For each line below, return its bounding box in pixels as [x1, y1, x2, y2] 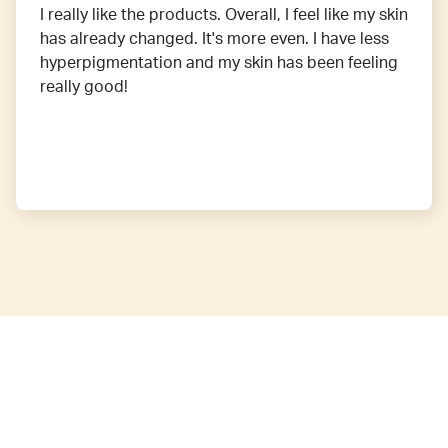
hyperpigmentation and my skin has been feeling [40, 55, 398, 72]
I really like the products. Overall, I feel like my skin [40, 7, 408, 24]
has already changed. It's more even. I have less [40, 31, 389, 48]
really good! [40, 79, 128, 96]
